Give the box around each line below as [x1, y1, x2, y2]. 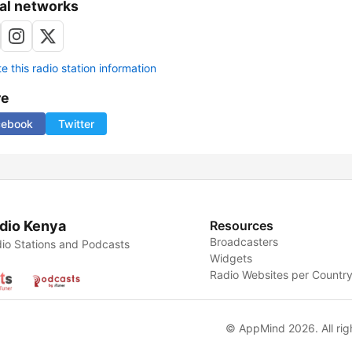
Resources [210, 218, 274, 234]
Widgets [210, 251, 253, 266]
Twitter [58, 117, 94, 131]
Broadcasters [210, 235, 279, 249]
